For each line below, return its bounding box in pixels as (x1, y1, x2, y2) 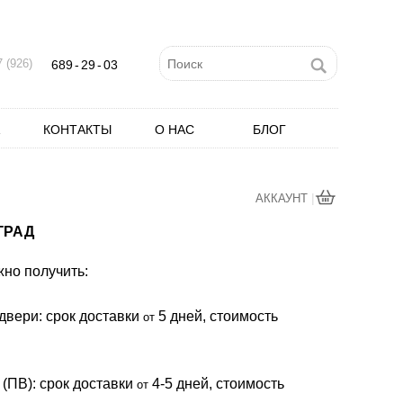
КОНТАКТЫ (43, 122, 112, 137)
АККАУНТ (255, 192, 311, 205)
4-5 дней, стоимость (148, 376, 284, 391)
